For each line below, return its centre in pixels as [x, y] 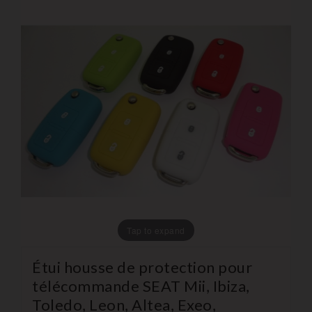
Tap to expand [156, 230]
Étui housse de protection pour [142, 267]
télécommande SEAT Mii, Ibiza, [141, 286]
